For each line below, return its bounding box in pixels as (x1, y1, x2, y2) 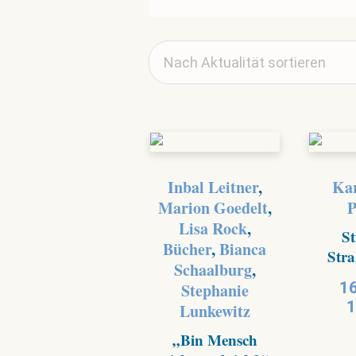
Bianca (219, 238, 267, 261)
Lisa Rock (178, 217, 247, 241)
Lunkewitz (179, 300, 250, 323)
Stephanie (180, 279, 249, 303)
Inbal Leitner (167, 176, 258, 199)
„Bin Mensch (172, 329, 257, 351)
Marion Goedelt (157, 196, 268, 220)
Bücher (163, 238, 212, 261)
